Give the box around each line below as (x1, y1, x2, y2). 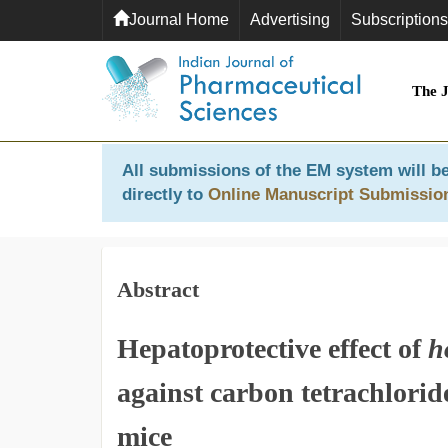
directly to (122, 185, 208, 204)
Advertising (250, 11, 330, 28)
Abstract (117, 277, 199, 302)
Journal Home (129, 11, 229, 28)
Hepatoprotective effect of (117, 333, 428, 364)
